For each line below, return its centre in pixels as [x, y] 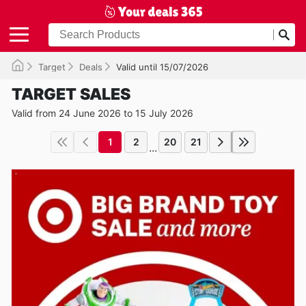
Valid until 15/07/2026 [162, 67]
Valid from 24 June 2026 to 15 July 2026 [102, 113]
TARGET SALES [71, 94]
